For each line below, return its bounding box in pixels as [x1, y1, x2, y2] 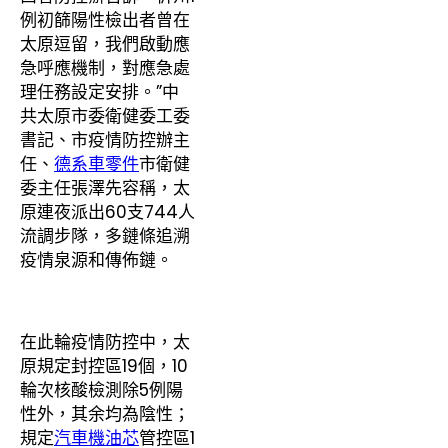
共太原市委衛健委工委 [20, 104, 190, 129]
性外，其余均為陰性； [20, 402, 190, 427]
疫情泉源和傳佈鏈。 [20, 248, 173, 273]
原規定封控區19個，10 [20, 354, 188, 379]
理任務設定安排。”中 [20, 80, 179, 105]
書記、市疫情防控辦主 [20, 128, 190, 153]
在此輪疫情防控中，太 [20, 330, 190, 355]
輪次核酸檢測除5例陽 [20, 378, 183, 403]
